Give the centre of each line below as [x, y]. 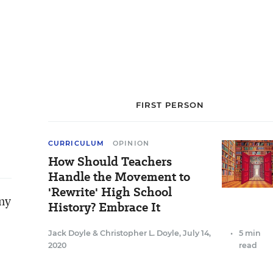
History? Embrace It [104, 207]
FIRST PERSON [170, 105]
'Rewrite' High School [110, 192]
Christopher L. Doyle [140, 233]
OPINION [131, 143]
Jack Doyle [69, 233]
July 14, [197, 233]
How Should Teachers [110, 161]
